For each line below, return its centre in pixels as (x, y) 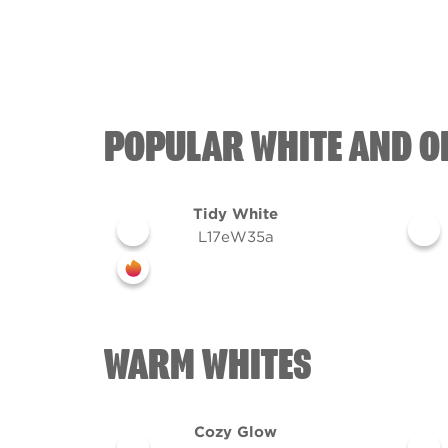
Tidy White (235, 214)
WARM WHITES (208, 366)
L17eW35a (235, 237)
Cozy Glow (235, 432)
